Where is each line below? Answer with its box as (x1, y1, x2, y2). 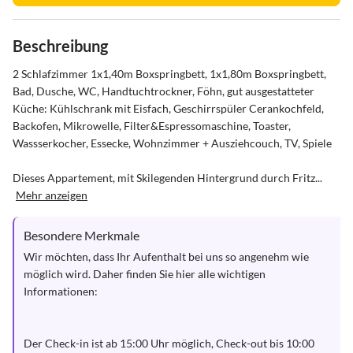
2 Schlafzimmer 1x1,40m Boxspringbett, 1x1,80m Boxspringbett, (13, 67, 329, 80)
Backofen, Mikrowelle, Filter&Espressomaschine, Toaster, (13, 119, 293, 132)
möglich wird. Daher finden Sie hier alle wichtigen (24, 267, 268, 281)
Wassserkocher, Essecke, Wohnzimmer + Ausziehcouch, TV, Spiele (13, 136, 332, 150)
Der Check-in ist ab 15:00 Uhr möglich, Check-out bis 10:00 (24, 336, 317, 350)
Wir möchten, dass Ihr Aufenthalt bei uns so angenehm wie (24, 250, 311, 263)
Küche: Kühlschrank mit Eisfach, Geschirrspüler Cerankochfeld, (13, 102, 326, 115)
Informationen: (24, 284, 98, 298)
